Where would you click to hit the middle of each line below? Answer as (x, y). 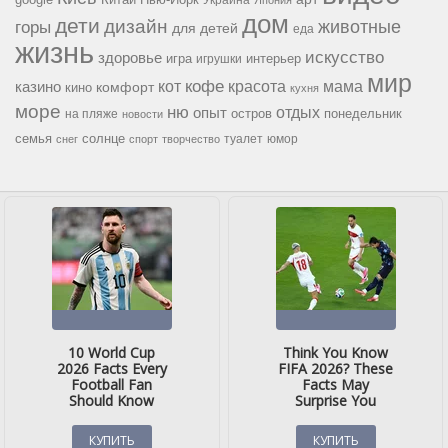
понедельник (363, 114)
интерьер (273, 59)
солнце (103, 139)
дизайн (136, 27)
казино (38, 87)
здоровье (130, 58)
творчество (191, 139)
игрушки (219, 59)
